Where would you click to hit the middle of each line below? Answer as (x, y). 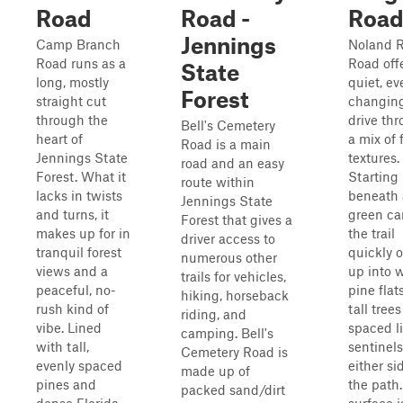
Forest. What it (81, 176)
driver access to (228, 238)
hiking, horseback (235, 295)
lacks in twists (79, 195)
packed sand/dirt (233, 390)
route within (218, 182)
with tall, (63, 346)
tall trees (375, 309)
